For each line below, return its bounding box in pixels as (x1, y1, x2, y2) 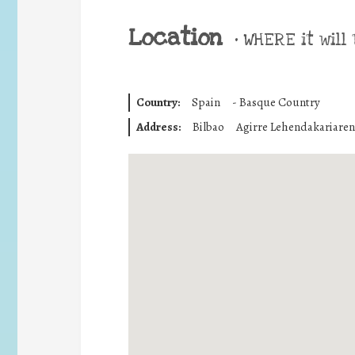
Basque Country (239, 94, 320, 110)
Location (128, 22, 223, 53)
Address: (136, 118, 181, 135)
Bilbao (192, 118, 224, 135)
